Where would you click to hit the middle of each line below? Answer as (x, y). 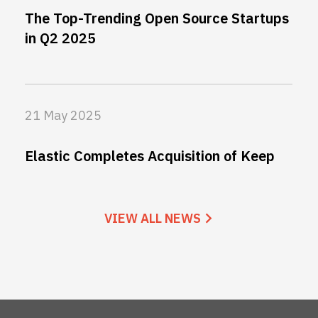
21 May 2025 (63, 116)
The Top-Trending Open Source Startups (157, 18)
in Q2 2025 (60, 38)
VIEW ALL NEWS (153, 219)
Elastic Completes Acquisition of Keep (150, 156)
